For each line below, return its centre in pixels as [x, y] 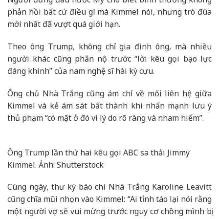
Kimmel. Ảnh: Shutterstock [55, 164]
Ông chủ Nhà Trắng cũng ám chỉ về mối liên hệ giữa [109, 93]
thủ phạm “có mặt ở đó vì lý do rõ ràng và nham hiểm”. [106, 118]
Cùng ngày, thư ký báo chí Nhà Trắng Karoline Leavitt [109, 187]
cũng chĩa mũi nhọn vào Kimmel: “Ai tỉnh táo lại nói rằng [109, 199]
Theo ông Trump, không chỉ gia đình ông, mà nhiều [109, 46]
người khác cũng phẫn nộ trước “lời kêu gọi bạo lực [109, 58]
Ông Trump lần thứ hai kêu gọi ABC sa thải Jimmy [99, 152]
